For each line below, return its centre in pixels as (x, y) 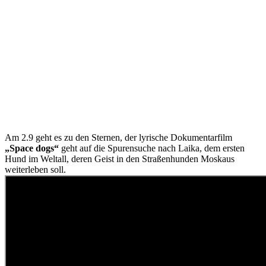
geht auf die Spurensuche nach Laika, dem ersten (153, 148)
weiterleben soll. (35, 170)
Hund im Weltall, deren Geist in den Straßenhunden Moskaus (120, 159)
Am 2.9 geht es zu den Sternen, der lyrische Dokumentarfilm (118, 138)
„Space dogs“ (33, 148)
